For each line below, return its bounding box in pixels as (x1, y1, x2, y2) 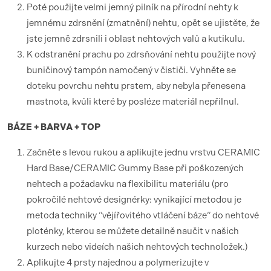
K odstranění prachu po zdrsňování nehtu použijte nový (27, 49, 256, 60)
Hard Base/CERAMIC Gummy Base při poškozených (27, 163, 244, 174)
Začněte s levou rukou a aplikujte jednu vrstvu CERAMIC (27, 147, 260, 158)
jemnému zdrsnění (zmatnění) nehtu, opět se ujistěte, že (27, 18, 260, 28)
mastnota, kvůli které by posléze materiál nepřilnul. (27, 96, 239, 107)
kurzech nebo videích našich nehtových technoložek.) (27, 241, 247, 252)
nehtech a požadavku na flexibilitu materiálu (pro (27, 178, 229, 189)
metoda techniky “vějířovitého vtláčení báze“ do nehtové (27, 210, 259, 221)
